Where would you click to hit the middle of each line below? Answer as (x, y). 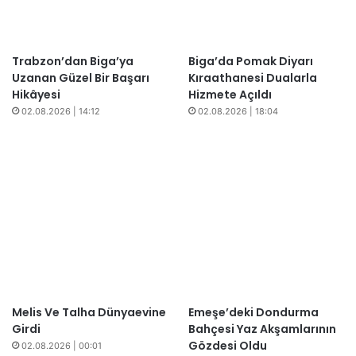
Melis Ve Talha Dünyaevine (89, 312)
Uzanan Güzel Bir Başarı (81, 78)
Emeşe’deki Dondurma (253, 312)
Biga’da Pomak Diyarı (250, 62)
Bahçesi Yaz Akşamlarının (262, 329)
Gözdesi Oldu (227, 345)
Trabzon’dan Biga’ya (73, 62)
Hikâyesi (36, 95)
